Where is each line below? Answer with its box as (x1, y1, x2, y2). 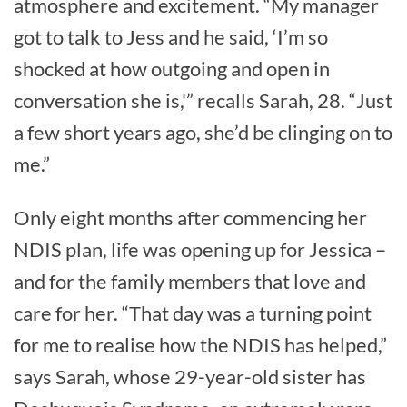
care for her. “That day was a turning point (14, 301, 372, 326)
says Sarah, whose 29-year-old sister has (14, 364, 366, 390)
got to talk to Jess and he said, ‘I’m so (14, 25, 328, 50)
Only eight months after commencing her (14, 205, 367, 231)
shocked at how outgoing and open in (14, 56, 330, 82)
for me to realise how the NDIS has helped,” (14, 333, 387, 358)
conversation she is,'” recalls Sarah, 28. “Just (14, 88, 392, 114)
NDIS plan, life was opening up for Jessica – (14, 237, 386, 263)
